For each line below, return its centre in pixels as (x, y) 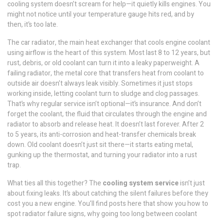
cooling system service (141, 183)
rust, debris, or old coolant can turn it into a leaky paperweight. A (103, 63)
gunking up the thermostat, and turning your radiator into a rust (102, 155)
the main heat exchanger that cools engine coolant (134, 43)
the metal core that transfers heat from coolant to (129, 73)
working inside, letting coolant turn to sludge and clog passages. (103, 94)
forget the (24, 114)
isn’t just (192, 183)
